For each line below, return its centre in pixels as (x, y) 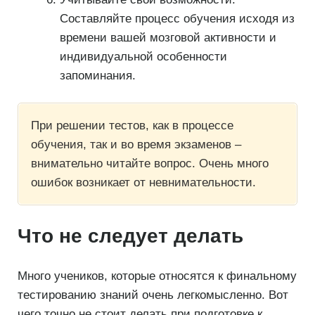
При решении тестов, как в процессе (132, 126)
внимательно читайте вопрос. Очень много (150, 163)
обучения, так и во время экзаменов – (136, 144)
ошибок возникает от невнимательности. (143, 182)
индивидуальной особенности (143, 56)
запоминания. (97, 75)
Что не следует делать (130, 236)
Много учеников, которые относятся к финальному (157, 276)
